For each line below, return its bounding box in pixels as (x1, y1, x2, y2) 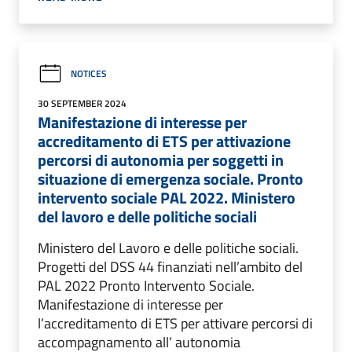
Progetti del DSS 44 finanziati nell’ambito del (38, 255, 302, 277)
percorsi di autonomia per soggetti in (38, 147, 284, 172)
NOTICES (71, 66, 107, 82)
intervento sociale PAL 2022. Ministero (38, 185, 295, 210)
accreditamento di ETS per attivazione (38, 128, 291, 153)
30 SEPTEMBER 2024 (38, 95, 126, 111)
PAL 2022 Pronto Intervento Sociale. (38, 274, 255, 296)
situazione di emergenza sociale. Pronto (38, 166, 303, 191)
